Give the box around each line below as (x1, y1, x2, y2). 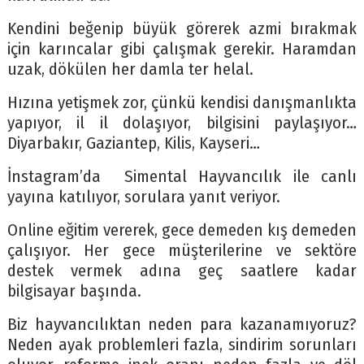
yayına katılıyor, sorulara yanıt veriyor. (6, 187, 280, 208)
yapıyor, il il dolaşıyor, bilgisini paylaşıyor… (6, 113, 357, 134)
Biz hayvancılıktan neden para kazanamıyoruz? (6, 314, 357, 336)
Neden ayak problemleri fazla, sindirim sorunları (6, 335, 357, 356)
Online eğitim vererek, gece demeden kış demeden (6, 220, 357, 241)
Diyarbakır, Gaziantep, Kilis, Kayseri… (6, 133, 260, 154)
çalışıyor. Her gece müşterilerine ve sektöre (6, 240, 357, 262)
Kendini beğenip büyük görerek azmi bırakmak (6, 19, 357, 40)
